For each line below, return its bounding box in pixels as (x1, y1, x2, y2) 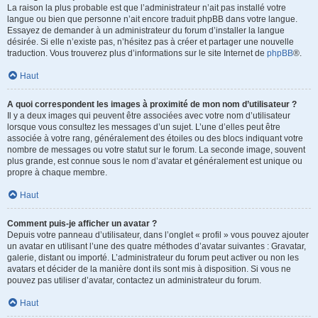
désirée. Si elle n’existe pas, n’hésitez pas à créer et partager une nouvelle (7, 37, 294, 47)
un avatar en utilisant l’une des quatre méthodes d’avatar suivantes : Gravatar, (7, 241, 306, 251)
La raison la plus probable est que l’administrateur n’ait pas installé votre (7, 3, 286, 13)
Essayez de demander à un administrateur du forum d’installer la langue (7, 26, 285, 35)
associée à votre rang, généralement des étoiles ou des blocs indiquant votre (7, 133, 303, 143)
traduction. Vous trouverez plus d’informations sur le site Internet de (7, 48, 267, 58)
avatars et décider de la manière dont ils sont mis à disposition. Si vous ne (7, 264, 291, 274)
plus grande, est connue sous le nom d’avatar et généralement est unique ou (7, 156, 302, 166)
